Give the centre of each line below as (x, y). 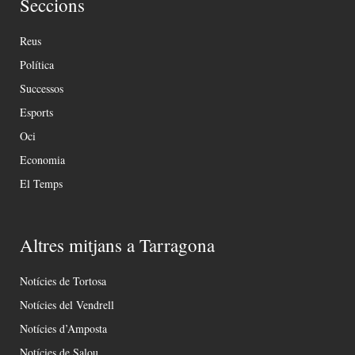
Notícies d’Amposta (63, 329)
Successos (42, 89)
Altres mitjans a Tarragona (117, 245)
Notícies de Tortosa (63, 281)
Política (37, 65)
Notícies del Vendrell (67, 305)
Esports (36, 113)
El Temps (41, 184)
